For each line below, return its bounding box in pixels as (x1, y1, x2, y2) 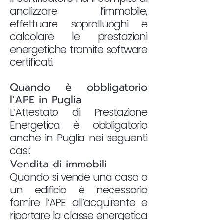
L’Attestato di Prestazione (10, 105, 147, 119)
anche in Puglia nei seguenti (10, 131, 147, 145)
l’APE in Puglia (10, 92, 82, 108)
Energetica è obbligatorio (10, 118, 147, 132)
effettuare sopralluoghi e (10, 17, 147, 31)
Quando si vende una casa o (10, 170, 147, 184)
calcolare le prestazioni (10, 29, 147, 44)
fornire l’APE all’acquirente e (10, 195, 147, 210)
